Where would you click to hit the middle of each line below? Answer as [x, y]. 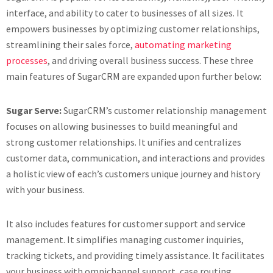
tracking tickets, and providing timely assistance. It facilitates [135, 255]
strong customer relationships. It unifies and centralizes [124, 142]
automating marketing [183, 44]
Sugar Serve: [35, 110]
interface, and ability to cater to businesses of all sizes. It [125, 13]
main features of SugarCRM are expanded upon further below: [134, 76]
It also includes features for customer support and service [126, 224]
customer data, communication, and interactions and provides [136, 158]
